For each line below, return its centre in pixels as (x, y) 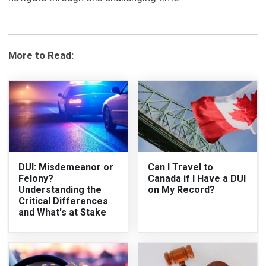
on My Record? (181, 190)
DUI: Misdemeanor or (66, 167)
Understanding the (60, 190)
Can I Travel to (180, 167)
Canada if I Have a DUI (197, 179)
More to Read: (41, 56)
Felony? (36, 179)
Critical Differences (64, 201)
